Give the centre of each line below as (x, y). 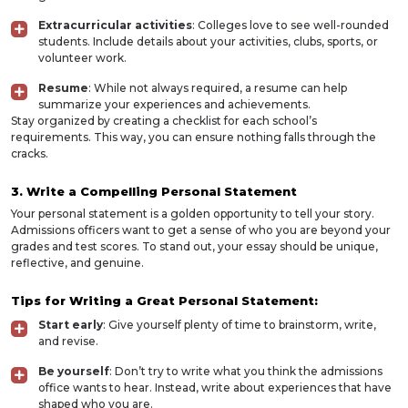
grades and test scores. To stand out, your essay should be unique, (194, 246)
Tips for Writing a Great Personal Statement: (164, 301)
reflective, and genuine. (77, 263)
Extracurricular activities (115, 25)
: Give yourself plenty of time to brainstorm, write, (240, 325)
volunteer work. (82, 58)
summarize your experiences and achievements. (174, 104)
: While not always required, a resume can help (218, 88)
